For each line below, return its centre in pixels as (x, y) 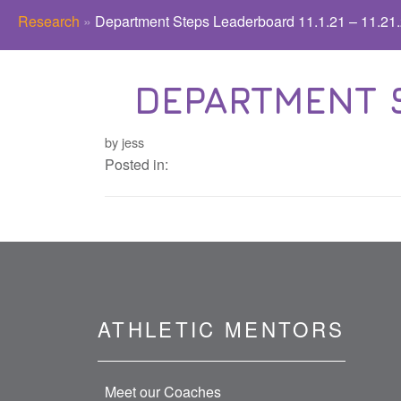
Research (49, 21)
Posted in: (136, 165)
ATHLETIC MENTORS (221, 328)
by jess (124, 142)
